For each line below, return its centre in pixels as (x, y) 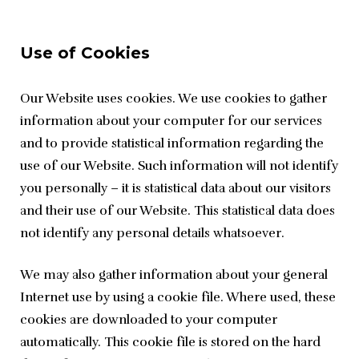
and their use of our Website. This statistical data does (177, 211)
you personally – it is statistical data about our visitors (175, 189)
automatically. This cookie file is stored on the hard (170, 343)
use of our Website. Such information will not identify (179, 166)
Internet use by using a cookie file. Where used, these (178, 298)
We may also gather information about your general (174, 275)
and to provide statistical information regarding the (172, 144)
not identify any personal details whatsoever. (152, 234)
